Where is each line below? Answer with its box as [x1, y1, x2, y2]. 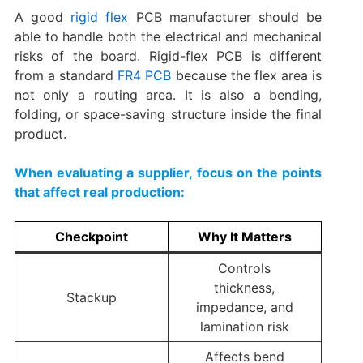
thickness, [214, 280, 275, 297]
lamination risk [199, 318, 289, 335]
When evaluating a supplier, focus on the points [14, 164, 322, 181]
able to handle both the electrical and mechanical [14, 28, 322, 45]
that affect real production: [14, 184, 185, 201]
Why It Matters [197, 228, 292, 246]
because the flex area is [175, 67, 322, 84]
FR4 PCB [117, 67, 176, 84]
